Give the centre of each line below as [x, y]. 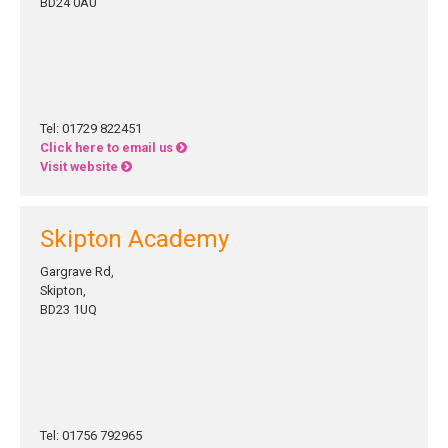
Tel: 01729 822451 [91, 128]
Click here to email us [108, 147]
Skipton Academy [134, 239]
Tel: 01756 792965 [91, 435]
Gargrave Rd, [77, 271]
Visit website [80, 166]
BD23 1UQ [68, 309]
